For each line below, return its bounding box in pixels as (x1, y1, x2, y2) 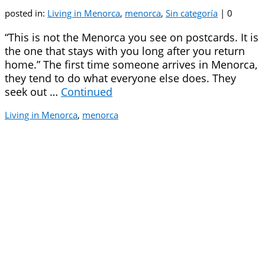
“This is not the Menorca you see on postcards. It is (5, 30, 258, 44)
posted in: (5, 7, 47, 19)
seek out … (5, 85, 61, 99)
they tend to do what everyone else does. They (5, 71, 236, 85)
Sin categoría (166, 7, 218, 19)
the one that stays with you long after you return (5, 44, 245, 58)
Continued (61, 85, 112, 99)
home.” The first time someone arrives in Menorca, (5, 57, 257, 72)
